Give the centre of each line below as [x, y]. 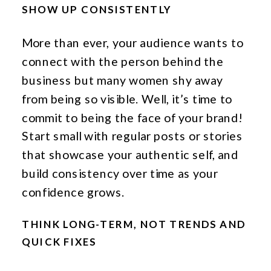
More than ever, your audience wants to [133, 43]
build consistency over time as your [120, 173]
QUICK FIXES [59, 242]
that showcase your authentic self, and [130, 155]
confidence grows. [73, 192]
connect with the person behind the [123, 61]
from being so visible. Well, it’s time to [127, 99]
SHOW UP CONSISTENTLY [97, 10]
